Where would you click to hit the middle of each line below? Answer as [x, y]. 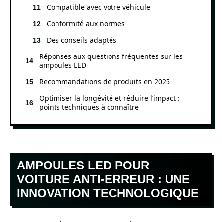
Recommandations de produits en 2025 [105, 81]
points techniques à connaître [89, 107]
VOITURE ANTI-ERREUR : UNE [103, 179]
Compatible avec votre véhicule [98, 7]
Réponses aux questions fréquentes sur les [111, 56]
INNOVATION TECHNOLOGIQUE [108, 193]
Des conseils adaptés [82, 40]
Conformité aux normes [86, 23]
